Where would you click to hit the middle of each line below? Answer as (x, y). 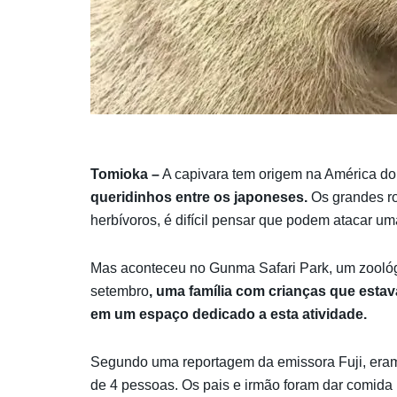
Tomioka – (125, 174)
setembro (120, 291)
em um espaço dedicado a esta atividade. (229, 314)
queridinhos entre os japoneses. (199, 197)
